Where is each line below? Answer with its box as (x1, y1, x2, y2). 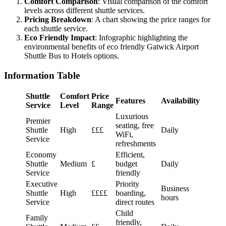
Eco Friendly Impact (24, 33, 95, 42)
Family (26, 213, 48, 222)
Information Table (4, 70, 80, 81)
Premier (26, 117, 50, 126)
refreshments (116, 139, 156, 148)
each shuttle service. (24, 24, 88, 33)
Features (116, 96, 145, 105)
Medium (60, 159, 87, 168)
